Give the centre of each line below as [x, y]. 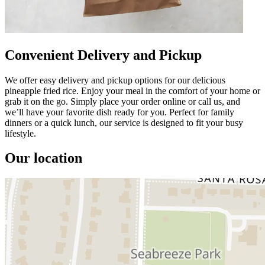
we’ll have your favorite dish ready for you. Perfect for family [119, 112]
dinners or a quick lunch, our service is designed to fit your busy [124, 122]
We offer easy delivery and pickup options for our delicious [115, 80]
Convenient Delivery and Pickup [103, 55]
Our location [43, 158]
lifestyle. [20, 133]
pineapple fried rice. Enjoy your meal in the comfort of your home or [132, 91]
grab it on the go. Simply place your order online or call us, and [122, 101]
